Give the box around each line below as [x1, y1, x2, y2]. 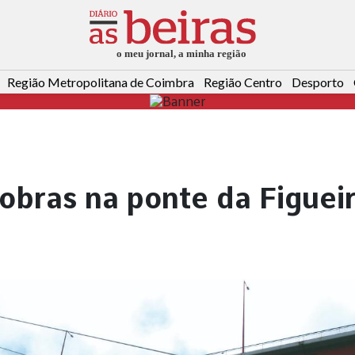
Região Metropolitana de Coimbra [7, 74, 194, 90]
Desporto [292, 74, 344, 90]
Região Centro [204, 74, 282, 90]
